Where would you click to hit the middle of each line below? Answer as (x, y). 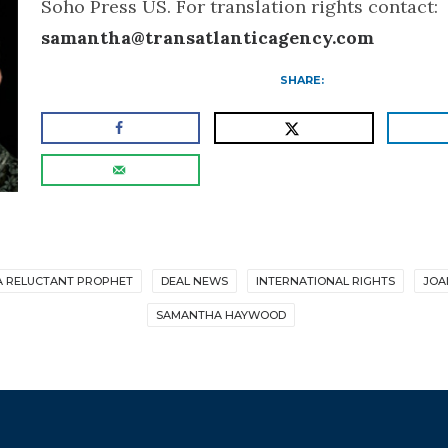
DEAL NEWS (194, 280)
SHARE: (302, 80)
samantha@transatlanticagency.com (207, 37)
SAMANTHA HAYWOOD (221, 314)
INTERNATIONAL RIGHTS (325, 280)
